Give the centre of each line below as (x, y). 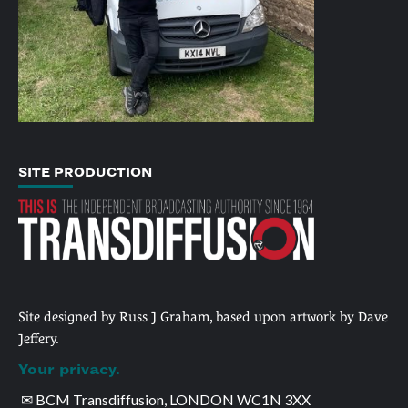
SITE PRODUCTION (85, 172)
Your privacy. (69, 369)
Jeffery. (39, 338)
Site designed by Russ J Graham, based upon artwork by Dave (203, 316)
